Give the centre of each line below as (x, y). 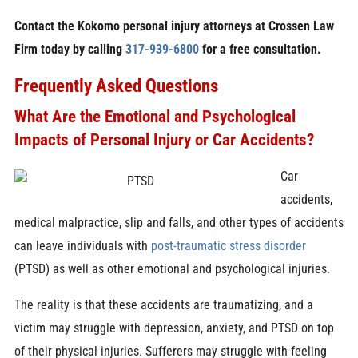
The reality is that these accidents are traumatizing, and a (163, 305)
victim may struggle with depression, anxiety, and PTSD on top (174, 328)
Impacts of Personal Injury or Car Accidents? (164, 140)
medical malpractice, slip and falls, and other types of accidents (179, 222)
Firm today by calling (70, 50)
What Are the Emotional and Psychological (155, 117)
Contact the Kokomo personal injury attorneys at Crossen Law (174, 26)
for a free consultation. (260, 50)
